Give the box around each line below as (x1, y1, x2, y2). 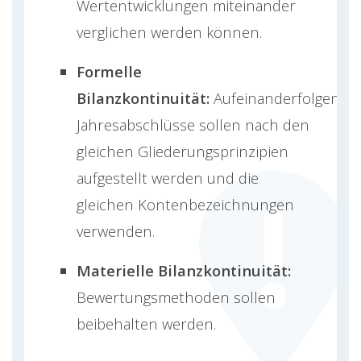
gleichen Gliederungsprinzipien (77, 141, 288, 162)
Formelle (77, 61, 142, 82)
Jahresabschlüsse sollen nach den (77, 114, 309, 135)
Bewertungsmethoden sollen (77, 287, 276, 308)
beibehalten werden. (77, 313, 216, 334)
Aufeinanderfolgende (214, 88, 357, 109)
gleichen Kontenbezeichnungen (77, 194, 294, 215)
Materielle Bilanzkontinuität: (77, 260, 291, 281)
